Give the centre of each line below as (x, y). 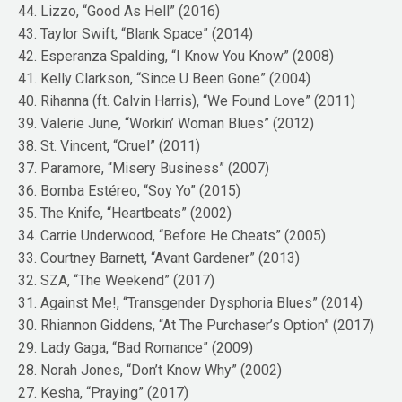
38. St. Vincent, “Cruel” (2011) (109, 146)
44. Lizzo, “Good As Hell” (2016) (119, 12)
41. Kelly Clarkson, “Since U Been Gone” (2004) (165, 79)
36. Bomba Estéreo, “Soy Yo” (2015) (130, 191)
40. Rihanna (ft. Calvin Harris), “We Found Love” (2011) (187, 101)
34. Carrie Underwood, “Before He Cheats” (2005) (172, 236)
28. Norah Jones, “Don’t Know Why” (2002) (150, 371)
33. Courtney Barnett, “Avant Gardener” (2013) (159, 258)
